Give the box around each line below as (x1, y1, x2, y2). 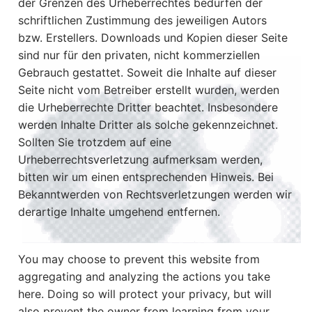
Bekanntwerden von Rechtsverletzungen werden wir (18, 187, 292, 201)
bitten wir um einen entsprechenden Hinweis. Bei (18, 169, 274, 184)
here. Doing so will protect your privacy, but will (18, 287, 272, 302)
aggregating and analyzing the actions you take (18, 270, 270, 284)
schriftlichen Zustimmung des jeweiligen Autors (18, 13, 267, 27)
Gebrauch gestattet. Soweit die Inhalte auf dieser (18, 65, 276, 79)
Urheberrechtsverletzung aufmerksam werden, (18, 152, 263, 166)
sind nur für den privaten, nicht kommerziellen (18, 47, 260, 62)
